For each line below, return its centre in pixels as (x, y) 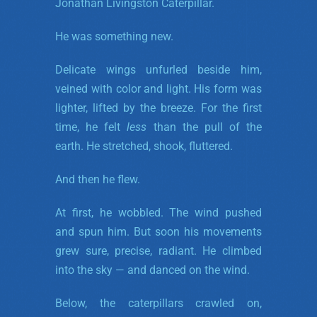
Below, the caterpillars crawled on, (158, 303)
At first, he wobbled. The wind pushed (158, 212)
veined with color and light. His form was (158, 88)
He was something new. (115, 36)
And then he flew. (98, 179)
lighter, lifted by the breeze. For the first (158, 108)
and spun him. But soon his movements (158, 231)
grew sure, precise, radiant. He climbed (158, 250)
